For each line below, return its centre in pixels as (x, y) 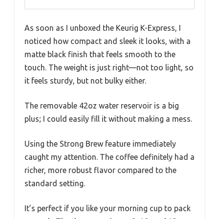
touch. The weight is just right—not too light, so (109, 68)
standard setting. (55, 184)
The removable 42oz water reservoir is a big (102, 106)
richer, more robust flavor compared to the (100, 170)
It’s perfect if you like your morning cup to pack (108, 208)
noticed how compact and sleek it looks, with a (108, 41)
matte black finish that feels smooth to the (100, 55)
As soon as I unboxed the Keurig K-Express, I (103, 28)
